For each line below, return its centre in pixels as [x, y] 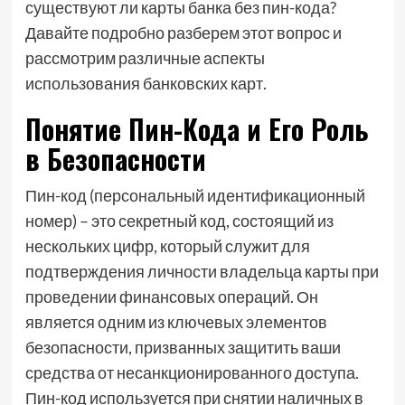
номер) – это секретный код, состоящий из [179, 221]
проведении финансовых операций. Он [171, 297]
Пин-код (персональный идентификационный [195, 195]
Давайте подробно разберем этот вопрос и [183, 33]
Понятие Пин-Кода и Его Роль [197, 129]
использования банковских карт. [146, 83]
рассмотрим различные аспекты [145, 58]
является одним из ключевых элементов [176, 322]
